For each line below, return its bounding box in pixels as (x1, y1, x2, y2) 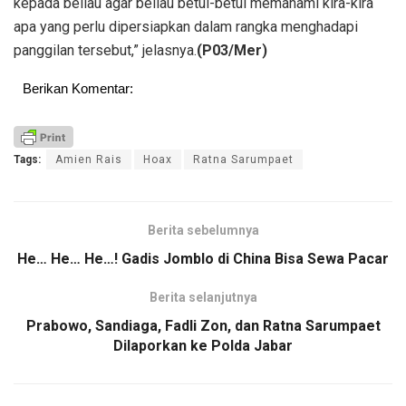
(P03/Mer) (197, 41, 267, 59)
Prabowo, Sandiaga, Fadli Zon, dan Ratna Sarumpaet (25, 317, 381, 335)
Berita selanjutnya (149, 290, 257, 305)
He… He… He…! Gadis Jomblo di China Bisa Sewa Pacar (17, 250, 389, 268)
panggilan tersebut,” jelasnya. (14, 41, 197, 59)
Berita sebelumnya (147, 223, 259, 238)
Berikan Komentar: (23, 80, 133, 96)
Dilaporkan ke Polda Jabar (113, 337, 293, 355)
